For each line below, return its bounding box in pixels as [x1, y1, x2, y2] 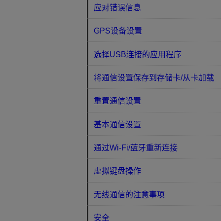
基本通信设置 [94, 120, 142, 129]
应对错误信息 [94, 3, 142, 12]
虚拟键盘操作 [94, 167, 142, 176]
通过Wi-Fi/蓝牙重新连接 [94, 144, 178, 152]
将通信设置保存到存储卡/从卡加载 [94, 73, 215, 82]
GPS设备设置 [94, 27, 143, 36]
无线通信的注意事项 [94, 190, 165, 199]
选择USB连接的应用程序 [94, 50, 182, 59]
